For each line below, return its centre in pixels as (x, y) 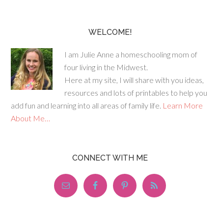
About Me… (31, 118)
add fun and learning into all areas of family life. (87, 105)
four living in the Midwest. (106, 67)
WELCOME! (110, 32)
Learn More (183, 105)
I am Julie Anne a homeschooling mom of (131, 54)
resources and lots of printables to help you (136, 93)
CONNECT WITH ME (110, 158)
